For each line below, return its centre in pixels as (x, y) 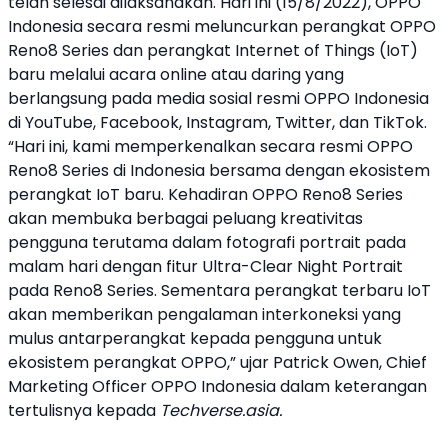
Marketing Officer (79, 386)
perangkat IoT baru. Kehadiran (130, 194)
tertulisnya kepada (84, 410)
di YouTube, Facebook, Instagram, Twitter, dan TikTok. (217, 122)
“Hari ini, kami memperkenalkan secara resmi (187, 146)
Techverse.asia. (221, 410)
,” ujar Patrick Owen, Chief (327, 362)
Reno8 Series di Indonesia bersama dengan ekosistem (219, 170)
